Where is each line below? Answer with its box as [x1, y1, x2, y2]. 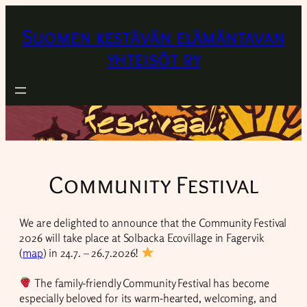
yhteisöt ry [106, 46, 201, 71]
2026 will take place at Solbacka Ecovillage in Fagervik [19, 230, 264, 245]
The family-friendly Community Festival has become [32, 275, 269, 290]
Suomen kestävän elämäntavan [22, 24, 285, 49]
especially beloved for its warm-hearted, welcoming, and [19, 291, 277, 305]
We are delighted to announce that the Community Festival [19, 215, 287, 230]
